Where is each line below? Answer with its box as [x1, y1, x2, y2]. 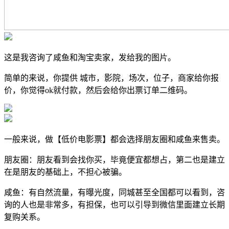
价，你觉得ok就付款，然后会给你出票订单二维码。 [4, 85, 192, 95]
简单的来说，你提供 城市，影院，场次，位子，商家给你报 [4, 73, 219, 82]
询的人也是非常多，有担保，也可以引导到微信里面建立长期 [4, 200, 225, 209]
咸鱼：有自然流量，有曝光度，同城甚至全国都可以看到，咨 [4, 188, 225, 197]
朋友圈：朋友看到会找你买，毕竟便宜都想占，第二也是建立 [4, 155, 225, 164]
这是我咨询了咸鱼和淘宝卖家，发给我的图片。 [4, 53, 176, 62]
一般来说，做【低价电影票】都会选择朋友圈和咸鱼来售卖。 [4, 134, 225, 144]
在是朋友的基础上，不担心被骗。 [4, 167, 127, 176]
